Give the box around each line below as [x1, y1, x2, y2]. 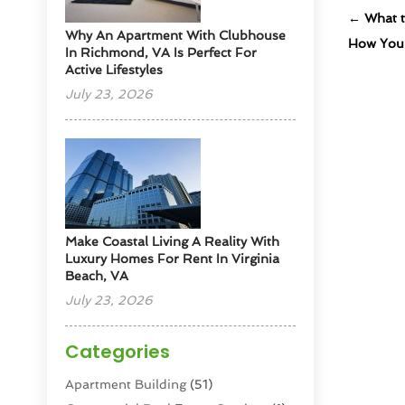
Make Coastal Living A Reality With [65, 234, 280, 250]
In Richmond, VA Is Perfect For [65, 45, 258, 61]
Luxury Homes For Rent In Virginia [65, 251, 280, 267]
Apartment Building [65, 377, 187, 392]
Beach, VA [65, 268, 129, 284]
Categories [65, 339, 171, 365]
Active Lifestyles [65, 62, 164, 78]
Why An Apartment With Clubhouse [65, 28, 287, 43]
